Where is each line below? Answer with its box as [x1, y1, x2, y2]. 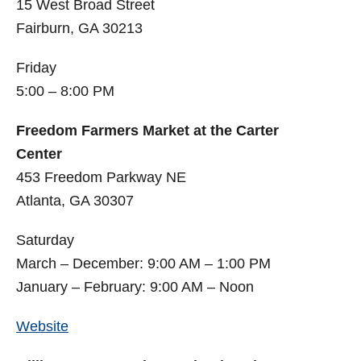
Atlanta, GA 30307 [16, 193, 134, 210]
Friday [16, 60, 56, 77]
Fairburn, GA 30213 [16, 20, 143, 37]
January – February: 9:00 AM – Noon [16, 279, 254, 296]
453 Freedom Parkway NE [16, 169, 186, 186]
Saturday [16, 232, 74, 249]
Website [16, 318, 68, 335]
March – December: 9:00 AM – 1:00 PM [16, 255, 271, 272]
